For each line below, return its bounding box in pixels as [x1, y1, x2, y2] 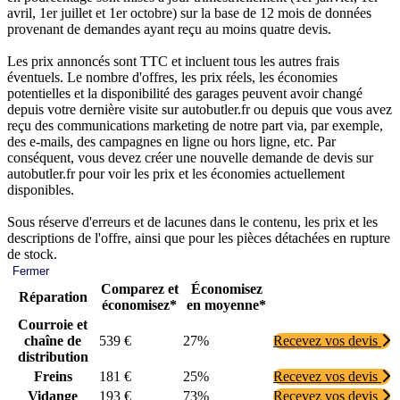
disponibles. [7, 182, 74, 198]
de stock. [7, 246, 57, 262]
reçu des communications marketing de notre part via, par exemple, [7, 118, 383, 134]
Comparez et [100, 281, 179, 297]
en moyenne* [187, 297, 266, 313]
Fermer [12, 264, 49, 279]
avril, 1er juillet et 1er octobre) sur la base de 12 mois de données [7, 5, 371, 21]
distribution [17, 349, 88, 365]
